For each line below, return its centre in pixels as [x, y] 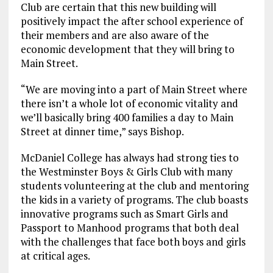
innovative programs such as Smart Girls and [124, 214]
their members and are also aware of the [115, 35]
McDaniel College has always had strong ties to [129, 158]
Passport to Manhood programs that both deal [129, 228]
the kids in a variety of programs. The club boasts [134, 200]
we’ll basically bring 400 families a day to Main [127, 118]
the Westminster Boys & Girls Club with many [126, 172]
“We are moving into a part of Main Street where [134, 90]
